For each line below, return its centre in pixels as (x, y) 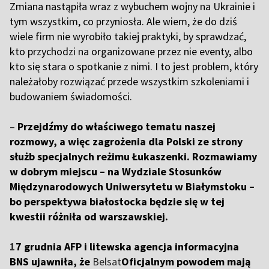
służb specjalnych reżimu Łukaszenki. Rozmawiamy (133, 157)
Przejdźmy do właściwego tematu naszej (115, 127)
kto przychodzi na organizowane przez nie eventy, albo (131, 52)
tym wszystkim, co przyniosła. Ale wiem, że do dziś (123, 22)
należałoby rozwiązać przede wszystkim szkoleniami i (129, 82)
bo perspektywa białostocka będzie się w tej (117, 202)
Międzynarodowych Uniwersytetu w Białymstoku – (132, 187)
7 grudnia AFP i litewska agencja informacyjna (127, 247)
